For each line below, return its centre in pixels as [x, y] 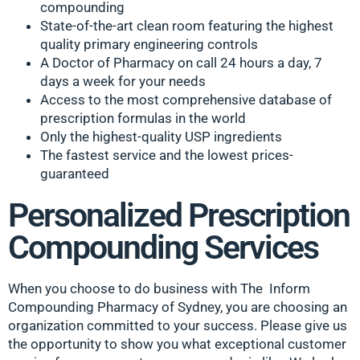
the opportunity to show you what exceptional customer [177, 344]
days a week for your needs [123, 81]
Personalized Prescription [179, 215]
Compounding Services [163, 247]
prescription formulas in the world [143, 118]
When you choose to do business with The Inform [159, 288]
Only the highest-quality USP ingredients [161, 136]
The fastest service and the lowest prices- [167, 155]
